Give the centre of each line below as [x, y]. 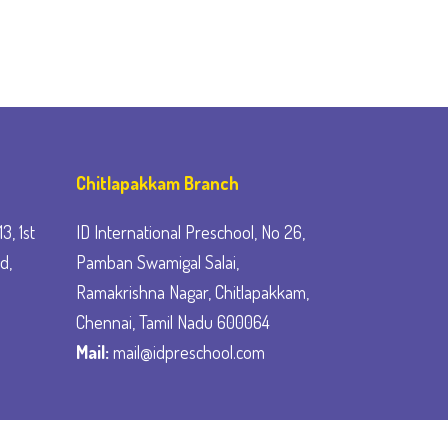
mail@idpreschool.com [187, 352]
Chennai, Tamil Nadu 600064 [173, 322]
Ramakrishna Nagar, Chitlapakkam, [192, 292]
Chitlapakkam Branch [157, 183]
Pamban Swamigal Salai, [157, 262]
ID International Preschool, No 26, [190, 232]
